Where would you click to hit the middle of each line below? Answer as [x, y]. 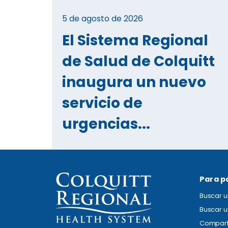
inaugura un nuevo [134, 82]
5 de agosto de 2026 [103, 18]
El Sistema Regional [135, 40]
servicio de [102, 103]
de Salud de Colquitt [138, 61]
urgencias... [106, 124]
